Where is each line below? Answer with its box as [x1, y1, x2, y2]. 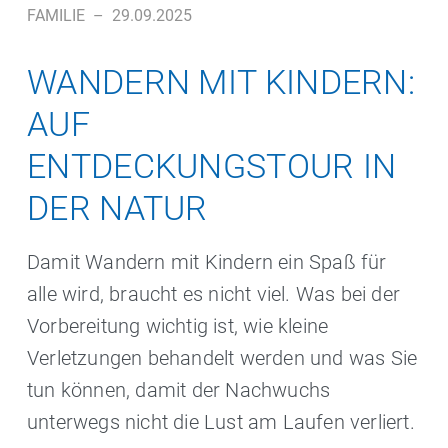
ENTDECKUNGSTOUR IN [27, 146, 397, 186]
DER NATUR [27, 188, 208, 228]
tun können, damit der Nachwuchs [27, 378, 331, 402]
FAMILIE [27, 6, 85, 25]
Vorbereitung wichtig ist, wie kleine [27, 314, 329, 338]
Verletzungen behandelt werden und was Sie [27, 346, 418, 370]
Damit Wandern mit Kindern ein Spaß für [27, 250, 387, 274]
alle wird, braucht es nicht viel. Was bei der [27, 282, 401, 306]
